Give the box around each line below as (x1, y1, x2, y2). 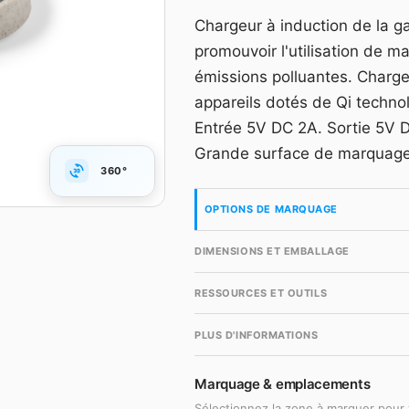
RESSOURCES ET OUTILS (194, 286, 328, 299)
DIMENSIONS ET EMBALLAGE (194, 245, 350, 258)
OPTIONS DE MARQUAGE (204, 203, 338, 216)
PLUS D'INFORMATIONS (194, 328, 319, 341)
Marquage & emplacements (194, 375, 371, 393)
